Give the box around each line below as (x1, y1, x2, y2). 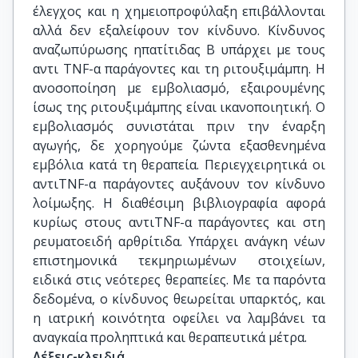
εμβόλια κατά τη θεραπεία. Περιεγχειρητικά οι (33, 156, 325, 173)
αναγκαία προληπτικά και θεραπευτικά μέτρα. (33, 328, 307, 346)
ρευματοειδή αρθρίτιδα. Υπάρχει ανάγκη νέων (33, 233, 325, 250)
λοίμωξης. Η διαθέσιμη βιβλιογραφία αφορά (33, 194, 325, 212)
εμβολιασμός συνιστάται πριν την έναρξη (33, 117, 325, 135)
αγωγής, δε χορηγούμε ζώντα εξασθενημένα (33, 137, 325, 154)
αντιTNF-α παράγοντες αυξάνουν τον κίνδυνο (33, 175, 325, 193)
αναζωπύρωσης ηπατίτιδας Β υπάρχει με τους (33, 41, 325, 58)
